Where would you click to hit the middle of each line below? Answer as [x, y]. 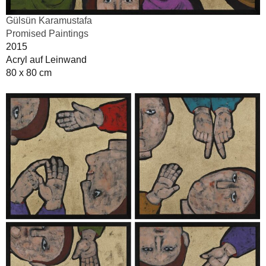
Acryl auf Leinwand [46, 59]
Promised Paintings [47, 33]
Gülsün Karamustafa [49, 20]
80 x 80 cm [29, 72]
